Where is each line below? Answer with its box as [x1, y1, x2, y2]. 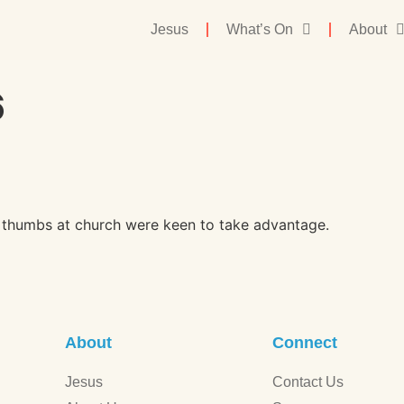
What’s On [226, 22, 294, 37]
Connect [272, 334, 337, 353]
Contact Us [272, 374, 344, 390]
